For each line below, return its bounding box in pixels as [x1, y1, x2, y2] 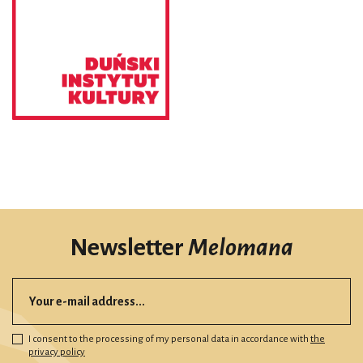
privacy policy [28, 347, 85, 358]
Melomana [188, 234, 293, 261]
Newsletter [70, 234, 188, 261]
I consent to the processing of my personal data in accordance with [28, 334, 310, 345]
